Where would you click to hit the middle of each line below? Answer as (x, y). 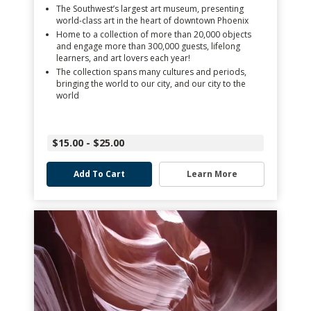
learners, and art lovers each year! (123, 58)
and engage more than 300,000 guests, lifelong (148, 46)
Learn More (212, 174)
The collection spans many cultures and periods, (151, 72)
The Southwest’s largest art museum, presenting (150, 9)
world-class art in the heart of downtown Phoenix (152, 20)
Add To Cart (99, 174)
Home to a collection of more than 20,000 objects (154, 34)
